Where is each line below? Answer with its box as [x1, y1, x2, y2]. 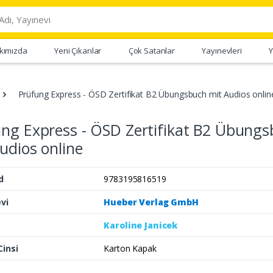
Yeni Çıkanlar [54, 44, 102, 56]
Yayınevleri [202, 44, 242, 56]
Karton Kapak [104, 242, 157, 254]
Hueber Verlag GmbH [104, 196, 199, 208]
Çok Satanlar [128, 44, 175, 56]
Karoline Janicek [104, 219, 178, 231]
